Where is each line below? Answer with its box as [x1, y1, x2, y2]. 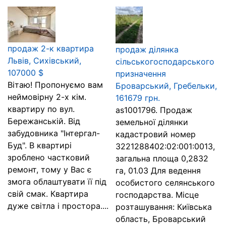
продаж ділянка [116, 44, 179, 54]
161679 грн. [116, 93, 160, 103]
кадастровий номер [116, 129, 196, 139]
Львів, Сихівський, [8, 55, 81, 66]
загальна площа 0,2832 [116, 153, 208, 163]
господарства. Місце [116, 190, 199, 200]
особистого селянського [116, 178, 215, 188]
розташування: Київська [116, 202, 212, 212]
